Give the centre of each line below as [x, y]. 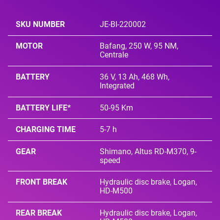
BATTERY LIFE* [43, 108]
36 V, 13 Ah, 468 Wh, [135, 77]
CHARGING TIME [46, 130]
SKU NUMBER [40, 24]
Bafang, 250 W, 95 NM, [139, 46]
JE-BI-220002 [123, 24]
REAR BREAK [39, 213]
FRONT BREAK [41, 182]
